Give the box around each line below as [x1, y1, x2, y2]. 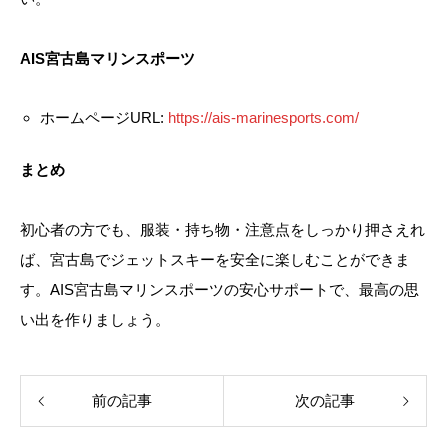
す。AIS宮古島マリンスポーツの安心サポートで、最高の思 [20, 280, 419, 298]
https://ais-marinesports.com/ [167, 108, 359, 126]
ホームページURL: [39, 108, 168, 126]
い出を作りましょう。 [20, 310, 170, 328]
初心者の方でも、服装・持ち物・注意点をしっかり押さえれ [20, 220, 425, 238]
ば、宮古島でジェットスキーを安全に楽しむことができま [20, 250, 410, 268]
